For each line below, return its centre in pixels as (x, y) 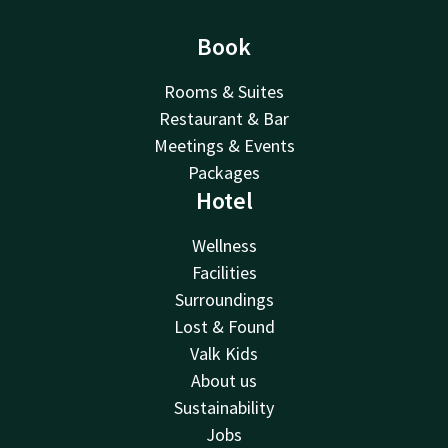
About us (224, 380)
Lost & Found (224, 326)
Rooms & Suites (224, 91)
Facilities (224, 272)
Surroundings (224, 299)
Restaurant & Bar (224, 118)
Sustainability (224, 407)
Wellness (224, 245)
